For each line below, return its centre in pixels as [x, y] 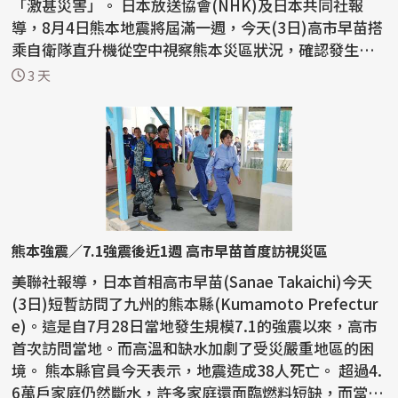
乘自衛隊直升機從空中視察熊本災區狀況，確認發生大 [193, 50]
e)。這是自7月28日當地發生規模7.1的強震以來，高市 [195, 326]
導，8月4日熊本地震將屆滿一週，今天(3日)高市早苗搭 [198, 28]
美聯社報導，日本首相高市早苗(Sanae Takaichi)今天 [192, 282]
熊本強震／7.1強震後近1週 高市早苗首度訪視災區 [170, 251]
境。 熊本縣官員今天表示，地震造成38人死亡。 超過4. [29, 370]
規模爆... [41, 72]
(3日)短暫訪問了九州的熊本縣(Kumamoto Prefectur [195, 304]
